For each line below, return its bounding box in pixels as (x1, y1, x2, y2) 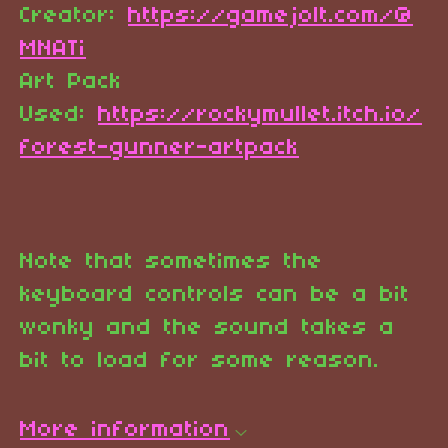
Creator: (20, 4, 128, 29)
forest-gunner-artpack (20, 136, 299, 161)
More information (20, 418, 230, 443)
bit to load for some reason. (20, 349, 380, 374)
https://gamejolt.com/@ (128, 4, 413, 29)
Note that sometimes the (20, 250, 323, 275)
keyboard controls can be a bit (20, 283, 410, 308)
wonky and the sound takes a (20, 316, 395, 341)
